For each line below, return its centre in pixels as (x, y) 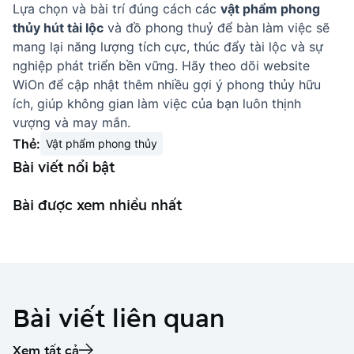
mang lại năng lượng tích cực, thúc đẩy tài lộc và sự (168, 47)
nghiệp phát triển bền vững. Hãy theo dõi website (161, 66)
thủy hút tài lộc (58, 28)
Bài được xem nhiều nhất (97, 205)
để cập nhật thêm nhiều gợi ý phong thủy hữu (183, 85)
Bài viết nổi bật (64, 167)
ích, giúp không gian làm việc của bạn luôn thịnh (157, 104)
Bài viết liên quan (119, 318)
